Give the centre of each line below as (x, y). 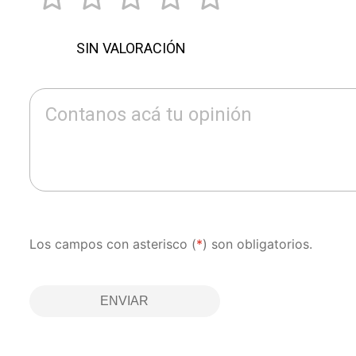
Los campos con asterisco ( (112, 244)
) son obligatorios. (257, 244)
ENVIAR (124, 300)
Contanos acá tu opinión (148, 114)
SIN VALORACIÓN (131, 48)
